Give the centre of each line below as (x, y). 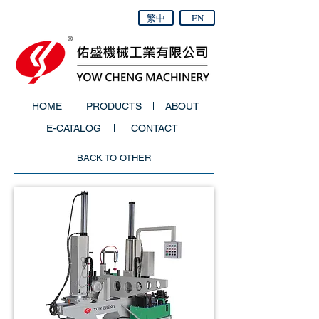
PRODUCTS (114, 106)
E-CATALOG (73, 128)
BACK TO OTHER (114, 158)
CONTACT (154, 128)
